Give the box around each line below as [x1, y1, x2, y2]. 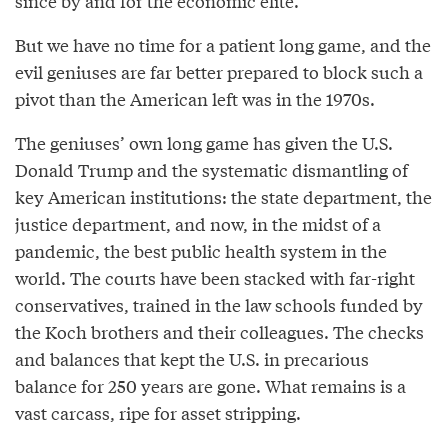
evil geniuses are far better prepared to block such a [15, 58, 423, 84]
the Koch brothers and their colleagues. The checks [15, 318, 424, 344]
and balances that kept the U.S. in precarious [15, 345, 369, 371]
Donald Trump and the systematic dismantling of [15, 156, 408, 182]
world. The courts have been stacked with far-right [15, 264, 415, 290]
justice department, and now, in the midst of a [15, 210, 381, 236]
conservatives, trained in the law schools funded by [15, 291, 423, 317]
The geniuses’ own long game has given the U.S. [15, 129, 393, 155]
